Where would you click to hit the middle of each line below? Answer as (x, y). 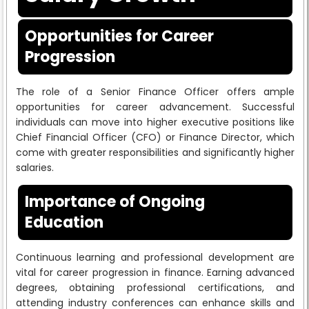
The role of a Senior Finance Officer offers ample (155, 91)
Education (64, 222)
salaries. (34, 167)
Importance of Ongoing (114, 201)
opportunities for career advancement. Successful (155, 107)
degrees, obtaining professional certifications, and (155, 287)
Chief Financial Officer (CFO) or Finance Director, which (155, 137)
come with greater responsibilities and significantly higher (155, 152)
